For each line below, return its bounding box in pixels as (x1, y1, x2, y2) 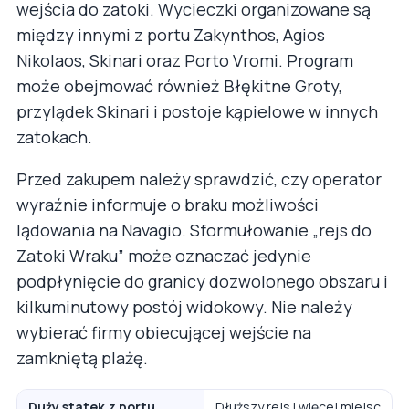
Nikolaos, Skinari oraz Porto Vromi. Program (16, 48, 353, 71)
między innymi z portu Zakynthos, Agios (16, 23, 325, 46)
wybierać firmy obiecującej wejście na (16, 320, 311, 343)
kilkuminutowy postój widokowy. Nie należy (16, 295, 352, 318)
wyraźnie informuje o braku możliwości (16, 193, 319, 215)
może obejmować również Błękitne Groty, (16, 74, 342, 97)
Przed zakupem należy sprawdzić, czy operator (16, 167, 382, 190)
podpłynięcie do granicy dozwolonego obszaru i (16, 269, 388, 292)
